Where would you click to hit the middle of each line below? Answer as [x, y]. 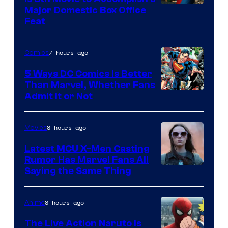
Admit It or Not [59, 96]
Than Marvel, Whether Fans [90, 85]
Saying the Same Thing [78, 171]
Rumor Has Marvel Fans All [87, 160]
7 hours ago [68, 52]
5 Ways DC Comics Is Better [88, 74]
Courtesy [180, 112]
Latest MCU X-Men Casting [87, 148]
